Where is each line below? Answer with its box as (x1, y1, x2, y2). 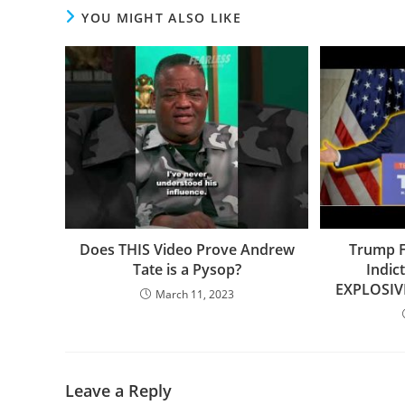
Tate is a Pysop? (132, 259, 241, 279)
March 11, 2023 (155, 286, 234, 302)
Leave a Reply (65, 379, 172, 401)
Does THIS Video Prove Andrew (79, 239, 295, 259)
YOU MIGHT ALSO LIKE (81, 8, 242, 26)
